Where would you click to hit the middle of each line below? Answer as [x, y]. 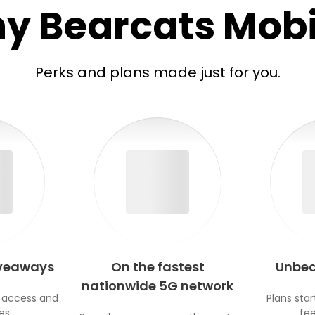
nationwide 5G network [157, 285]
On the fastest [157, 266]
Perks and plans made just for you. [157, 72]
